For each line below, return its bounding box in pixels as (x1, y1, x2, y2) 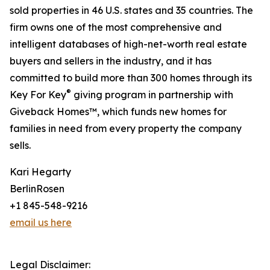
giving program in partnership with (71, 89, 233, 101)
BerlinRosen (10, 183, 64, 195)
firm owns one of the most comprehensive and (10, 21, 222, 34)
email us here (10, 216, 72, 229)
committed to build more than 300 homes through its (10, 72, 252, 84)
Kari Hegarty (10, 166, 71, 178)
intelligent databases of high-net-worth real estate (10, 38, 247, 51)
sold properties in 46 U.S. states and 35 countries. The (10, 4, 253, 17)
